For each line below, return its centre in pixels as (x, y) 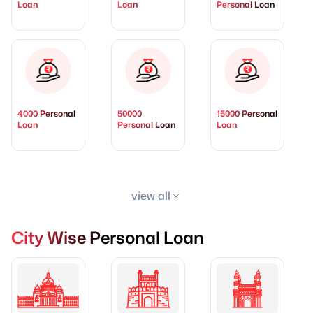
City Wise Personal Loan (108, 237)
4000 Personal (46, 113)
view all (151, 195)
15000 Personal (247, 113)
